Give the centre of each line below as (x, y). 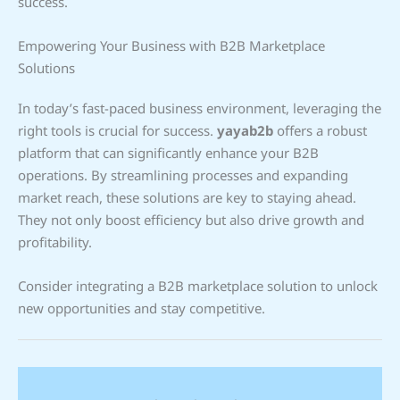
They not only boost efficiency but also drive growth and (191, 219)
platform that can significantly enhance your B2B (168, 152)
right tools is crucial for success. (117, 130)
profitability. (55, 242)
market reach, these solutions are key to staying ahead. (187, 197)
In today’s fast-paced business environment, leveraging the (200, 108)
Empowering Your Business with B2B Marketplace (171, 45)
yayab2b (245, 130)
